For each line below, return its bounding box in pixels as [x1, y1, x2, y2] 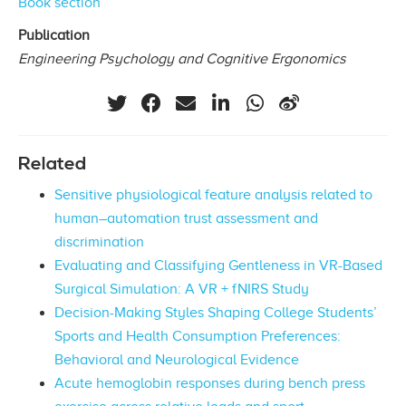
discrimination [54, 234, 144, 251]
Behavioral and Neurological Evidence [54, 352, 299, 369]
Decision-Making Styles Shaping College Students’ [54, 304, 377, 322]
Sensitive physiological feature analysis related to [54, 187, 372, 204]
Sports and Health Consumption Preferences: [54, 328, 341, 345]
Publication [18, 26, 90, 43]
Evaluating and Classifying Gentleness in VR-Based [54, 257, 382, 275]
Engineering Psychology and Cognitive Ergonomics [18, 50, 346, 67]
